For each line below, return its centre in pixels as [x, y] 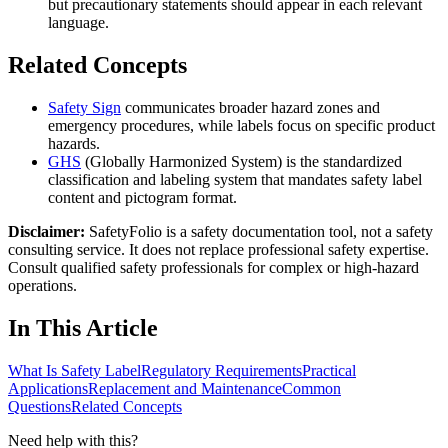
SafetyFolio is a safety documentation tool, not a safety [261, 231]
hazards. [74, 143]
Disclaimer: [46, 231]
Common [311, 388]
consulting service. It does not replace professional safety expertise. [218, 249]
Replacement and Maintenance [185, 388]
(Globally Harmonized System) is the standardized [241, 161]
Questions [39, 406]
